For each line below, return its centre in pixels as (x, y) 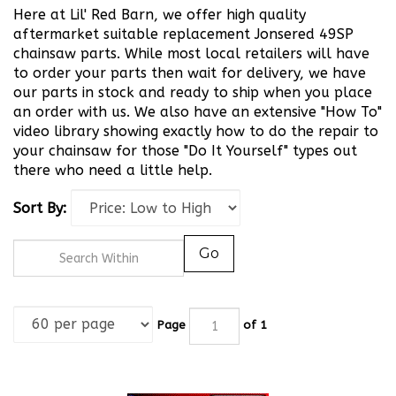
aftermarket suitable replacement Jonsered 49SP (183, 34)
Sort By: (40, 208)
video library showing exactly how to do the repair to (196, 131)
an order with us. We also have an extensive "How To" (198, 112)
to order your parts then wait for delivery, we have (190, 73)
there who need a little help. (113, 170)
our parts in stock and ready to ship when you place (193, 92)
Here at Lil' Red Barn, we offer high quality (160, 15)
